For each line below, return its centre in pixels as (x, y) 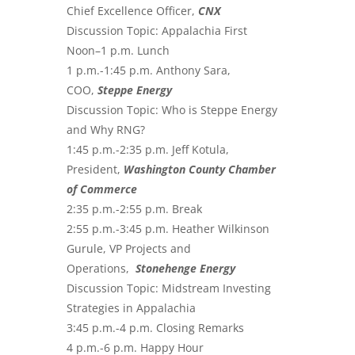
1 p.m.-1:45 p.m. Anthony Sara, (149, 70)
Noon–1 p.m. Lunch (118, 50)
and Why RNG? (106, 129)
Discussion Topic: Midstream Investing (169, 288)
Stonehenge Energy (185, 268)
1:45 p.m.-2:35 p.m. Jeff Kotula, (148, 149)
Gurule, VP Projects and (129, 248)
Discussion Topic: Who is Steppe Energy (172, 109)
